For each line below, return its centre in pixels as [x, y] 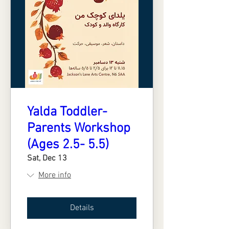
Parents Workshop [79, 128]
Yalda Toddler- [67, 112]
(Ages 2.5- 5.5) [68, 145]
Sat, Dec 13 [47, 158]
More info [55, 175]
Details [82, 208]
